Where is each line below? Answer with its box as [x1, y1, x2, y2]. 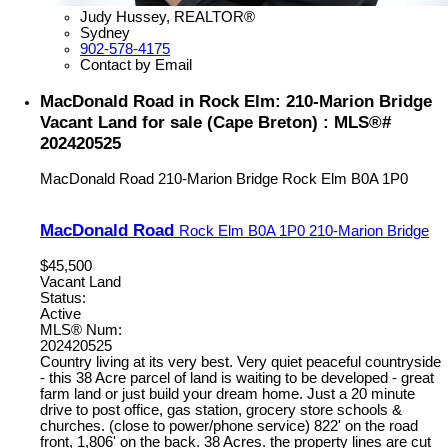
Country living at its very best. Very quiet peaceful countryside [40, 354, 441, 371]
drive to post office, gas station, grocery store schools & [40, 402, 402, 419]
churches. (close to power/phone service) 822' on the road [40, 418, 418, 435]
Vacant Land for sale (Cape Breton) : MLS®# [40, 111, 391, 132]
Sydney [80, 25, 130, 42]
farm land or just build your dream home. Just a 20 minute [40, 386, 415, 403]
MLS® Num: [40, 322, 122, 339]
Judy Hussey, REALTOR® [80, 9, 255, 26]
